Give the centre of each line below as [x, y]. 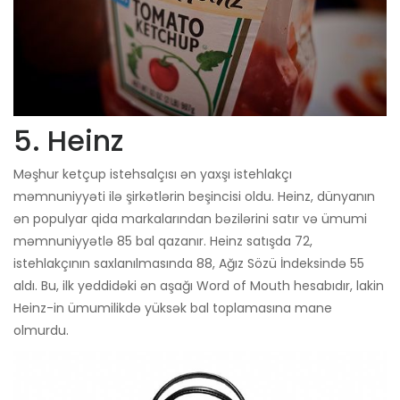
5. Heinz [68, 140]
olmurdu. [41, 330]
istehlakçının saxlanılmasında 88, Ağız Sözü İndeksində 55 [189, 263]
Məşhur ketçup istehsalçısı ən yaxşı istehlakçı [153, 174]
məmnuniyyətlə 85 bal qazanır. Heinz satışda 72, [163, 241]
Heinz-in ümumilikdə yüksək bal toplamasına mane [173, 308]
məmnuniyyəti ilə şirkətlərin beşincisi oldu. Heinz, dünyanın [194, 196]
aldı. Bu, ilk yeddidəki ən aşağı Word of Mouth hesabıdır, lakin [199, 285]
